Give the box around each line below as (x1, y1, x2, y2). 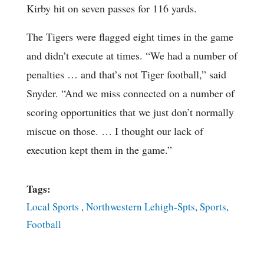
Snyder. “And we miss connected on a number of (27, 85, 235, 100)
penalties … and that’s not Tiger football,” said (27, 67, 226, 81)
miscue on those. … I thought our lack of (27, 123, 203, 138)
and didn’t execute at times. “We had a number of (27, 48, 237, 62)
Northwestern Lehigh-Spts (86, 199, 195, 213)
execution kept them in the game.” (27, 142, 172, 157)
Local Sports (27, 199, 81, 213)
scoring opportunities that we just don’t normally (27, 104, 234, 119)
